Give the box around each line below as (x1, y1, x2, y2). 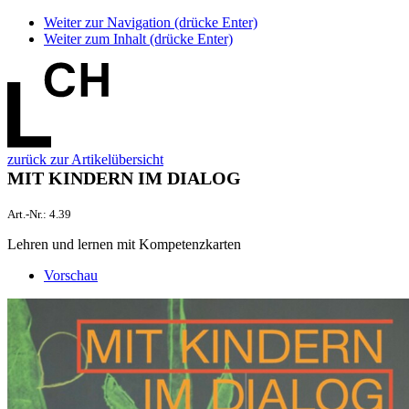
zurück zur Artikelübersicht (7, 152, 163, 167)
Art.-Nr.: (7, 207, 49, 221)
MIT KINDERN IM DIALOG (7, 168, 241, 188)
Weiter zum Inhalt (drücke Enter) (44, 31, 233, 47)
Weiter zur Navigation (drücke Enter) (44, 15, 257, 30)
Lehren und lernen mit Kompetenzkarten (7, 236, 241, 252)
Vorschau (44, 267, 98, 283)
